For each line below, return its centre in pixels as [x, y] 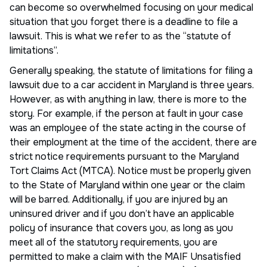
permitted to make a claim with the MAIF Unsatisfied [125, 256]
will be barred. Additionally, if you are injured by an [119, 199]
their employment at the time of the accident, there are [133, 142]
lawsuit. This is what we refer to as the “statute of [120, 36]
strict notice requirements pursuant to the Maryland [124, 156]
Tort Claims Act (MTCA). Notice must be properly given [130, 170]
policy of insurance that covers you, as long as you [121, 228]
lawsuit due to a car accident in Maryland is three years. [132, 85]
